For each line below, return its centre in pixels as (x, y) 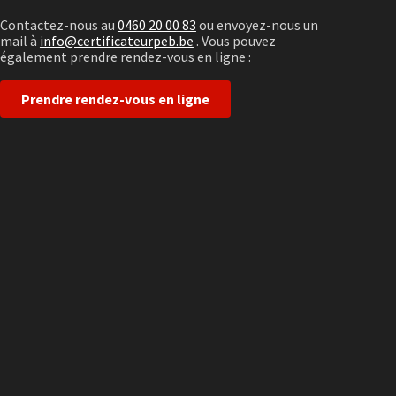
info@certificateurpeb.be (116, 41)
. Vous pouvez (234, 41)
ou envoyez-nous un (257, 25)
